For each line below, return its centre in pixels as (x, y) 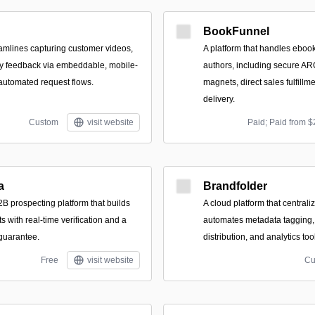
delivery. (219, 99)
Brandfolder (235, 186)
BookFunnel (236, 31)
